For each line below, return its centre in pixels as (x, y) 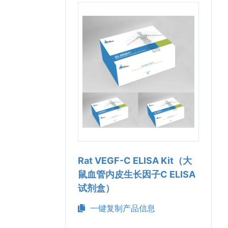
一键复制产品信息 (120, 208)
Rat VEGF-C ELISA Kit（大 (135, 161)
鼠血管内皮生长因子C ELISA (137, 174)
